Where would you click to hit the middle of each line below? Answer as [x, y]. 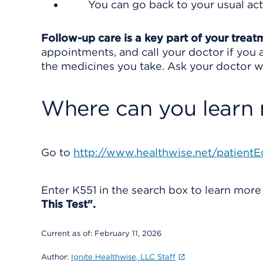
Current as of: [68, 233]
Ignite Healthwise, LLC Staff [123, 257]
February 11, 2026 [128, 233]
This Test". [68, 204]
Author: [56, 257]
